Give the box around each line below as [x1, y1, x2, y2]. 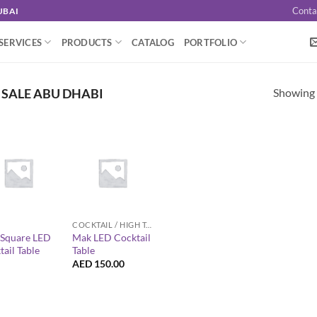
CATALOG [132, 36, 174, 48]
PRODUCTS [61, 36, 113, 48]
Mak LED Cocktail [72, 231, 151, 243]
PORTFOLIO [183, 36, 238, 48]
